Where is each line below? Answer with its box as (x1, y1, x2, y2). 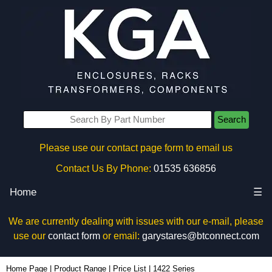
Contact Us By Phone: (56, 163, 151, 174)
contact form (47, 231, 100, 241)
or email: (100, 231, 142, 241)
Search (217, 115, 246, 124)
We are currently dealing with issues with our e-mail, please (8, 216, 263, 226)
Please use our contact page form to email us (39, 143, 233, 153)
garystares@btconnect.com (141, 231, 259, 241)
